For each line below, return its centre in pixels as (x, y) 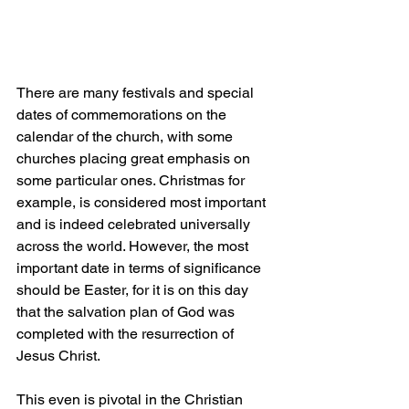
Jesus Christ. (58, 356)
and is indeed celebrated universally (135, 225)
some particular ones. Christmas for (132, 181)
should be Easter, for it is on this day (134, 290)
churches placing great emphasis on (135, 159)
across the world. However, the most (134, 246)
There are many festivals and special (137, 93)
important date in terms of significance (141, 268)
